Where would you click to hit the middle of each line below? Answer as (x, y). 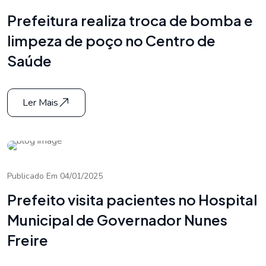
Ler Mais (40, 102)
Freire (28, 240)
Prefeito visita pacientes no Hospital (132, 200)
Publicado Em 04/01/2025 (55, 176)
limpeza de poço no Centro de (111, 40)
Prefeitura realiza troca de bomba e (130, 20)
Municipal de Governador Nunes (117, 220)
